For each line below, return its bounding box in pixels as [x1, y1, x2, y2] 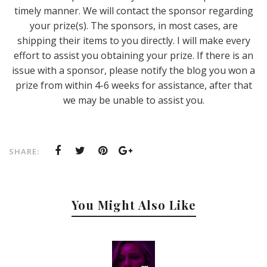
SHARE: [9, 146, 39, 157]
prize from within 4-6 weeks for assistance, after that [15, 79, 252, 92]
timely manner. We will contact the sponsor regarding [14, 4, 253, 17]
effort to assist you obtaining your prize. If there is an [14, 49, 253, 62]
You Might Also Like [71, 197, 196, 213]
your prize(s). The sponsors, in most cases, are [29, 19, 238, 32]
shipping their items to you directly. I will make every [17, 34, 250, 47]
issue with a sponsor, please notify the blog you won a [12, 64, 255, 77]
